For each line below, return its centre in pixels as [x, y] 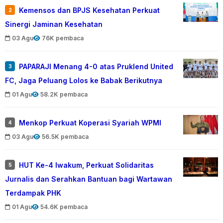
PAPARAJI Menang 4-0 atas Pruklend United [96, 66]
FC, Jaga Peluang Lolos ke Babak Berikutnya [84, 80]
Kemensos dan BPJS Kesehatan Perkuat [89, 10]
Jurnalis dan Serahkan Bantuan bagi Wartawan [89, 179]
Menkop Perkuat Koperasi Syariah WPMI [90, 122]
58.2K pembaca [64, 94]
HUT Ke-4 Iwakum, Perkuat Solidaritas [86, 165]
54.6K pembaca [64, 207]
